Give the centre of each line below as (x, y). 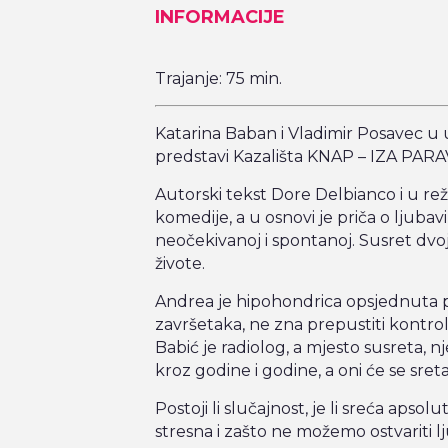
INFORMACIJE (219, 17)
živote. (179, 264)
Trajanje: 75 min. (218, 79)
